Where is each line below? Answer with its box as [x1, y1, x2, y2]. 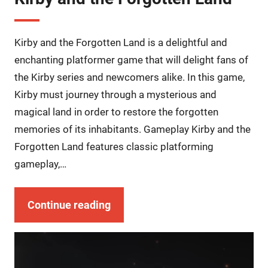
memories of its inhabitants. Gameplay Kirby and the [14, 123, 251, 136]
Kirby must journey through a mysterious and [14, 89, 217, 101]
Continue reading [27, 199, 111, 212]
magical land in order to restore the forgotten [14, 106, 218, 118]
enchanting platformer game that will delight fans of [14, 54, 248, 66]
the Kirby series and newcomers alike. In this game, [14, 71, 245, 84]
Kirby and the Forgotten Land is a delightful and [14, 36, 227, 49]
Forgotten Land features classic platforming [14, 141, 214, 153]
